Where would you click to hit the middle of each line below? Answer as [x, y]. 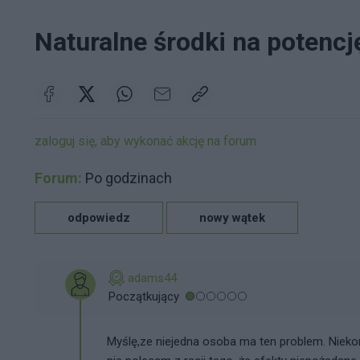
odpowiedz [99, 217]
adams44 [152, 278]
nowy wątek [232, 217]
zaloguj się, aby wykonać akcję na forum [145, 141]
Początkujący [144, 296]
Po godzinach [127, 178]
